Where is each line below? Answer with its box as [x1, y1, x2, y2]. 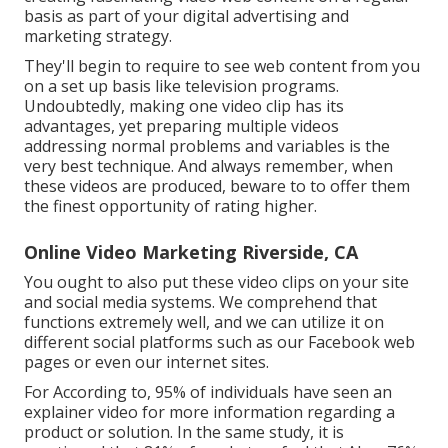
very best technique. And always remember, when [24, 155, 393, 178]
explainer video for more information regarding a [24, 401, 395, 424]
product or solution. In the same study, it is [24, 421, 344, 444]
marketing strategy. [24, 25, 172, 48]
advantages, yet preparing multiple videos [24, 115, 339, 138]
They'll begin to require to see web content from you [24, 55, 420, 78]
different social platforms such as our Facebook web [24, 331, 415, 354]
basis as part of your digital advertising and [24, 5, 349, 28]
